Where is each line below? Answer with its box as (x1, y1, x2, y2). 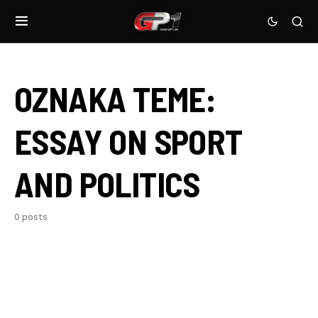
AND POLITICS (14, 163, 200, 204)
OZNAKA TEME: (14, 78, 216, 119)
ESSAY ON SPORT (14, 121, 243, 162)
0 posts (14, 212, 48, 222)
